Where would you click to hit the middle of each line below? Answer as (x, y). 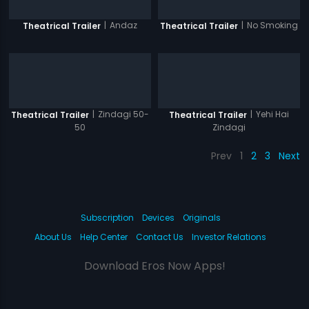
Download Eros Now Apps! (154, 266)
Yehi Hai (272, 114)
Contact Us (160, 237)
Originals (201, 218)
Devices (158, 218)
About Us (53, 237)
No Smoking (272, 26)
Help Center (104, 237)
